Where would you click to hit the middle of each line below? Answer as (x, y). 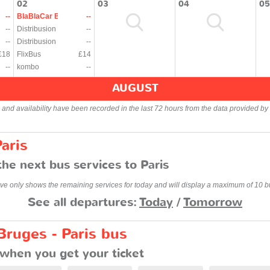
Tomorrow (213, 202)
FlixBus (29, 54)
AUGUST (135, 88)
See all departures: (83, 202)
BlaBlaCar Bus (43, 16)
